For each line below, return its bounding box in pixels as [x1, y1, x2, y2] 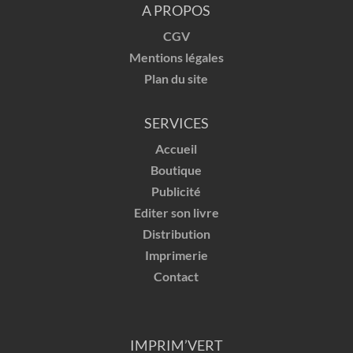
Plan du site [144, 71, 209, 87]
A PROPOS [142, 2, 211, 20]
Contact [154, 269, 199, 284]
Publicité [151, 184, 202, 199]
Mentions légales [128, 50, 224, 65]
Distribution [142, 226, 210, 242]
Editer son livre [133, 205, 219, 221]
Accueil [155, 141, 198, 157]
